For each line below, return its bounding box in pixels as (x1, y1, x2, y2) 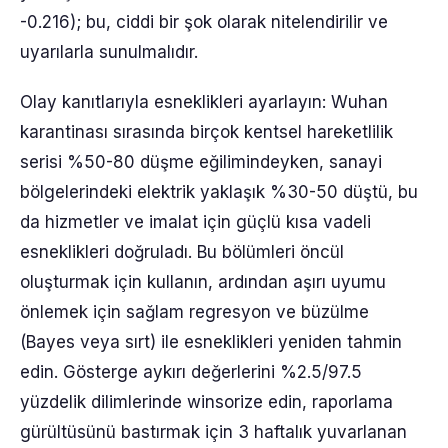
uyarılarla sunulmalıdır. (20, 42, 198, 62)
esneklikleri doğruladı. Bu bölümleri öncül (20, 242, 344, 262)
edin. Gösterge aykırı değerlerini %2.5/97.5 (20, 362, 362, 382)
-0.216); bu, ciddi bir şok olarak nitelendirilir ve (20, 12, 388, 32)
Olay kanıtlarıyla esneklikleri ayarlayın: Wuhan (20, 92, 388, 112)
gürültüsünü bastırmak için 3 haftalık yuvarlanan (20, 422, 407, 442)
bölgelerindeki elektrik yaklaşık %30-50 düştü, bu (20, 182, 418, 202)
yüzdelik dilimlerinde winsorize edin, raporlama (20, 392, 393, 412)
